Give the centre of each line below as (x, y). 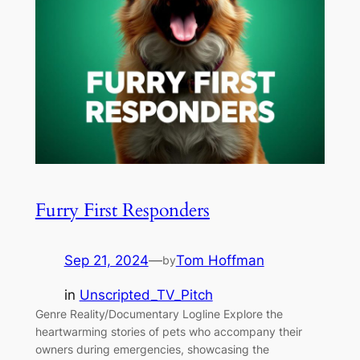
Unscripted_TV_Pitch (146, 295)
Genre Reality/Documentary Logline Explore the (159, 313)
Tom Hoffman (220, 261)
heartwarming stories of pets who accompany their (168, 331)
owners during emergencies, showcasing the (152, 349)
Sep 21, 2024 (106, 261)
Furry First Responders (122, 210)
